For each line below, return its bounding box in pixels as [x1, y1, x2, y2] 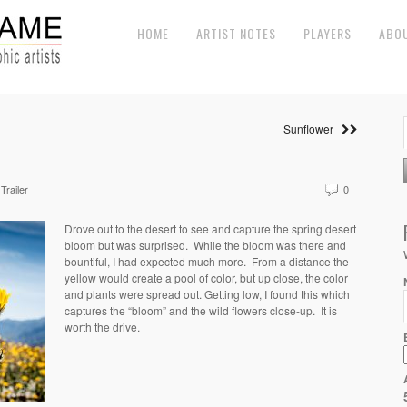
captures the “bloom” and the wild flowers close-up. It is [65, 303, 337, 318]
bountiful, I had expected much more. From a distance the [65, 253, 349, 269]
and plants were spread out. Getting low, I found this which [65, 286, 350, 302]
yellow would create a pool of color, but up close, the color [65, 270, 348, 285]
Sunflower [283, 121, 342, 136]
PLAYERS [303, 24, 352, 43]
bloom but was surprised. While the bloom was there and [65, 237, 346, 253]
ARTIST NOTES [196, 24, 276, 43]
